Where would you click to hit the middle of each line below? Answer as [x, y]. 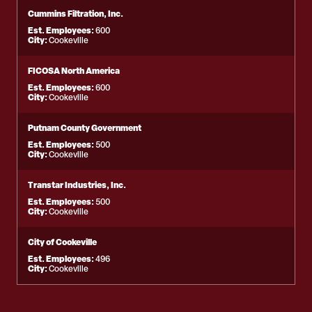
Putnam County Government [85, 128]
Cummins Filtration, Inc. [76, 14]
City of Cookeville [62, 242]
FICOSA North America [74, 71]
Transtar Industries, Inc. [77, 185]
